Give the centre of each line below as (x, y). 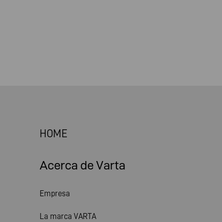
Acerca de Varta (83, 165)
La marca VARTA (68, 216)
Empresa (55, 193)
